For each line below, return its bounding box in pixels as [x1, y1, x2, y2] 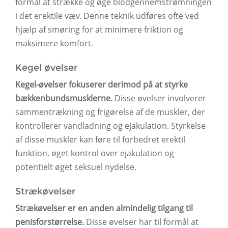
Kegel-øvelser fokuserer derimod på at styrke [15, 79, 188, 91]
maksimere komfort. [15, 38, 93, 49]
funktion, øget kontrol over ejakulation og [15, 148, 174, 159]
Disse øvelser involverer [112, 93, 206, 104]
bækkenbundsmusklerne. [15, 93, 112, 104]
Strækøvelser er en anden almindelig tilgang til [15, 203, 193, 214]
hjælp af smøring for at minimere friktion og [15, 24, 183, 36]
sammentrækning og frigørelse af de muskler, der [15, 106, 205, 118]
